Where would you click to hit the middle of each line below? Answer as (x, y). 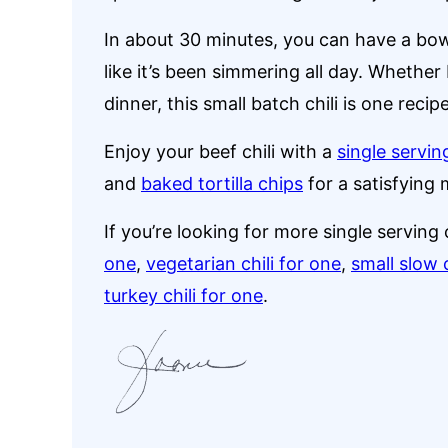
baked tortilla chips (222, 183)
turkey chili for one (183, 295)
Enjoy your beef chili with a (220, 151)
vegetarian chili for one (243, 263)
